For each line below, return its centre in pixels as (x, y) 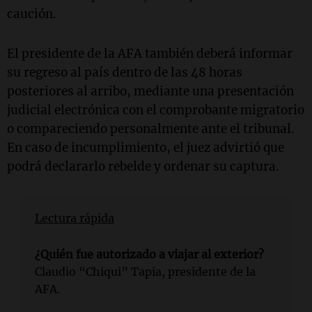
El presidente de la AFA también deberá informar (150, 54)
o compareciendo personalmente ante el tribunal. (151, 129)
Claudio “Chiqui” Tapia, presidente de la (145, 272)
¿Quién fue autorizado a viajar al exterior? (149, 255)
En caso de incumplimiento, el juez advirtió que (146, 148)
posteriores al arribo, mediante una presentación (150, 92)
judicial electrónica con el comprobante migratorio (156, 110)
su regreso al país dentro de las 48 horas (125, 73)
